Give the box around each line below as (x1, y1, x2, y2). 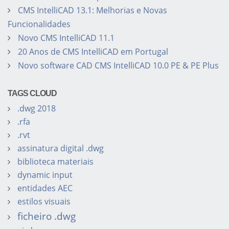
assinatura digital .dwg (17, 143, 104, 154)
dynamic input (17, 169, 73, 181)
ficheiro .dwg (17, 210, 76, 223)
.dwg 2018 (17, 103, 56, 114)
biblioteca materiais (17, 156, 94, 168)
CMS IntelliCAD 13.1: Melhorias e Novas (18, 5, 167, 16)
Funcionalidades (8, 18, 71, 30)
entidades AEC (17, 182, 73, 194)
